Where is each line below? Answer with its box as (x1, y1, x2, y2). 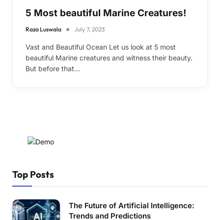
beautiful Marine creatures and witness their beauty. (26, 53, 192, 62)
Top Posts (12, 168, 54, 180)
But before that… (26, 64, 80, 73)
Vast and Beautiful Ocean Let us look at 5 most (26, 42, 176, 51)
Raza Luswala (26, 25, 61, 33)
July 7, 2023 (75, 25, 105, 33)
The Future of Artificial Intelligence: (69, 200, 194, 210)
